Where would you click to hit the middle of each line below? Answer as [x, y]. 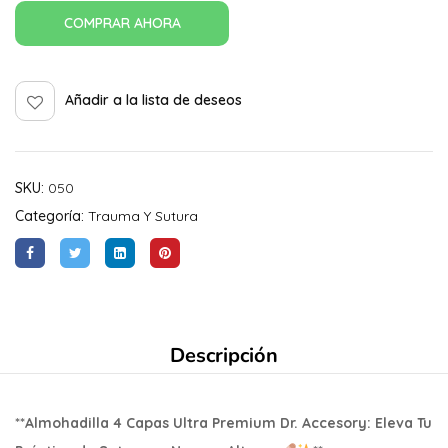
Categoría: [51, 215]
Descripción [224, 355]
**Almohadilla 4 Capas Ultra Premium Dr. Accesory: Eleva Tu [223, 422]
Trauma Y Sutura [143, 215]
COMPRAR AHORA [122, 22]
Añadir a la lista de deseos [153, 100]
